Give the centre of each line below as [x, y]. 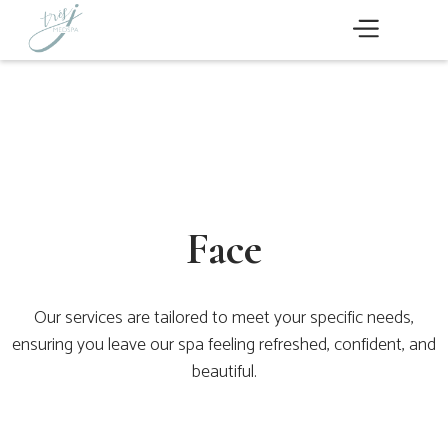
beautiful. [224, 372]
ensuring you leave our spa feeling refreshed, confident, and [224, 345]
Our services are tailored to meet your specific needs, [224, 318]
